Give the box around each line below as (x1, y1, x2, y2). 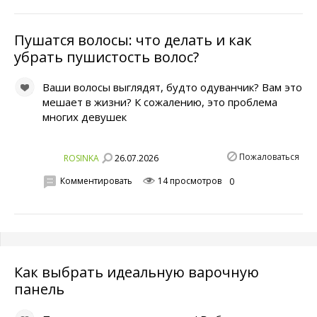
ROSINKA (64, 151, 99, 164)
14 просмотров (156, 175, 221, 188)
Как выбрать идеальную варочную (14, 263, 259, 282)
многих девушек (42, 110, 127, 125)
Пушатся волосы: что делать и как (14, 30, 252, 50)
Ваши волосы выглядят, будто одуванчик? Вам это (42, 80, 302, 95)
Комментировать (60, 175, 132, 188)
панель (14, 279, 64, 299)
